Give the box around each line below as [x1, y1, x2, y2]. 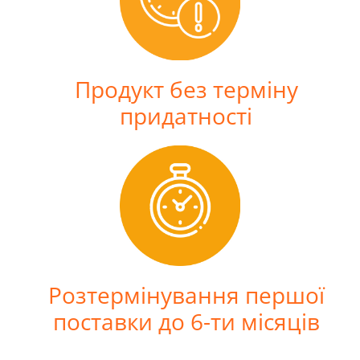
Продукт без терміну [74, 74, 298, 104]
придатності [120, 100, 252, 131]
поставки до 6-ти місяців [52, 306, 320, 337]
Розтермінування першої [47, 280, 325, 310]
